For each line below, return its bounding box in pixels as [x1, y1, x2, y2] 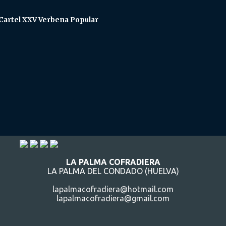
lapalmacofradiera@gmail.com [56, 194, 169, 203]
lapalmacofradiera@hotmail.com [52, 185, 174, 194]
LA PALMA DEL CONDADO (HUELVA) [47, 166, 179, 176]
